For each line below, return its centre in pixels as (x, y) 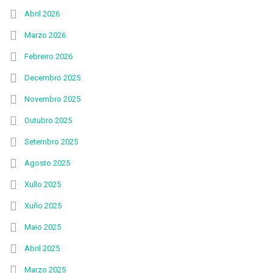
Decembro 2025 (52, 78)
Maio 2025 (43, 227)
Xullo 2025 (43, 184)
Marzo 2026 (45, 35)
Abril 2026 (42, 14)
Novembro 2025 (52, 99)
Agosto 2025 (47, 163)
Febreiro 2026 (48, 56)
